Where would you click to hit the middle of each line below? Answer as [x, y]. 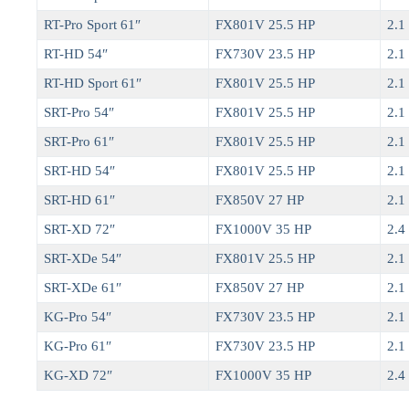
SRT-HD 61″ [80, 200]
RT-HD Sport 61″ [93, 84]
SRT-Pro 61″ [79, 142]
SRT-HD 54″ [80, 171]
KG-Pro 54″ [78, 317]
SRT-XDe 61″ [83, 288]
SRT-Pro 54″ [79, 113]
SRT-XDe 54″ [83, 259]
